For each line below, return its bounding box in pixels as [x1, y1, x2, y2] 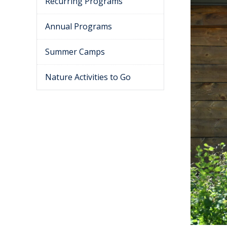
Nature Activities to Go [45, 71, 131, 83]
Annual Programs [45, 21, 112, 32]
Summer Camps [45, 46, 105, 57]
